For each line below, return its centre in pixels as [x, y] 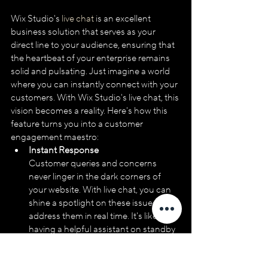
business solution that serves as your [84, 32]
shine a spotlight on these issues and [102, 203]
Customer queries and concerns [94, 163]
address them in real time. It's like [94, 216]
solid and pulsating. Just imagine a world [91, 71]
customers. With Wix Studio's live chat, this [96, 98]
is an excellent [123, 19]
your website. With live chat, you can [101, 190]
